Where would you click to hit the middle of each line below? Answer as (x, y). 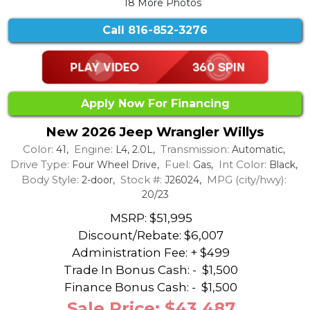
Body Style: (50, 180)
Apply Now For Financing (155, 103)
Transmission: (194, 149)
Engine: (93, 149)
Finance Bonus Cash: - (131, 287)
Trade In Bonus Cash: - (131, 270)
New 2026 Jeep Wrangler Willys (155, 132)
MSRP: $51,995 (151, 218)
